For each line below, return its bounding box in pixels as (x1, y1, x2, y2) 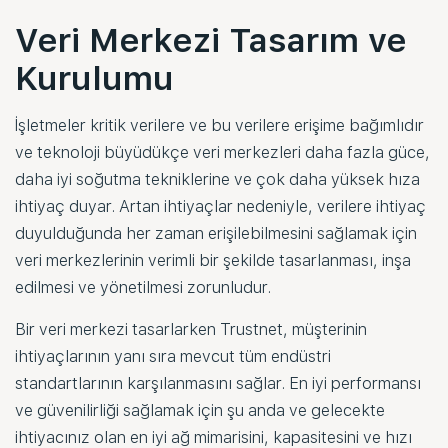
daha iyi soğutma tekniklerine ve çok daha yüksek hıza (15, 169, 420, 189)
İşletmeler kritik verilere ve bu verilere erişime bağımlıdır (15, 115, 424, 135)
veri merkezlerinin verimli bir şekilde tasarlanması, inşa (15, 250, 411, 270)
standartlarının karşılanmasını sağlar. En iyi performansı (15, 373, 421, 393)
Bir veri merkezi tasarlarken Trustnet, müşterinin (15, 319, 367, 339)
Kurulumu (15, 58, 174, 98)
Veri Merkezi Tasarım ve (15, 20, 407, 60)
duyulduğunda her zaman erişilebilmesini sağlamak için (15, 223, 417, 243)
